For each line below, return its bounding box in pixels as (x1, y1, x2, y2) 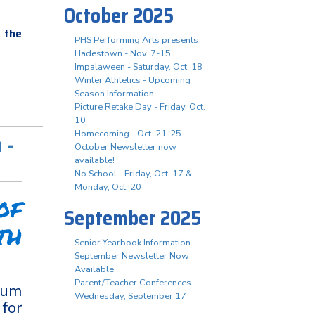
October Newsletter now (75, 141, 176, 153)
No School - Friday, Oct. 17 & (75, 167, 192, 180)
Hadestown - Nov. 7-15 (75, 47, 171, 60)
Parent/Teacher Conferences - (75, 276, 197, 289)
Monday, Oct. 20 (75, 181, 141, 193)
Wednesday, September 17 (75, 290, 186, 302)
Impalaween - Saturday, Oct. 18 (75, 60, 202, 73)
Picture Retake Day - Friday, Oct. (75, 101, 205, 113)
